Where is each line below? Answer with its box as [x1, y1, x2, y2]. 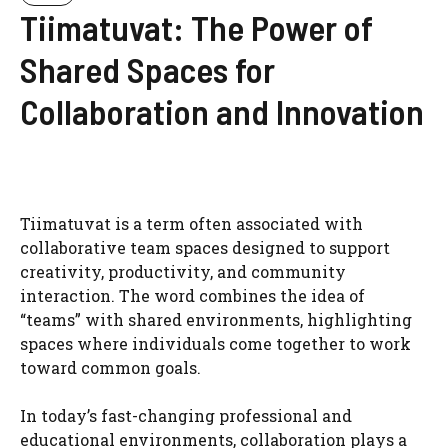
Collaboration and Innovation [20, 89, 424, 132]
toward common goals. [20, 356, 201, 378]
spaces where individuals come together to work [20, 332, 411, 354]
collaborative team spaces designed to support [20, 236, 390, 258]
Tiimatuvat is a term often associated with [20, 212, 363, 234]
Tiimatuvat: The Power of [20, 5, 373, 48]
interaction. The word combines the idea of [20, 284, 365, 306]
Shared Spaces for [20, 47, 275, 90]
